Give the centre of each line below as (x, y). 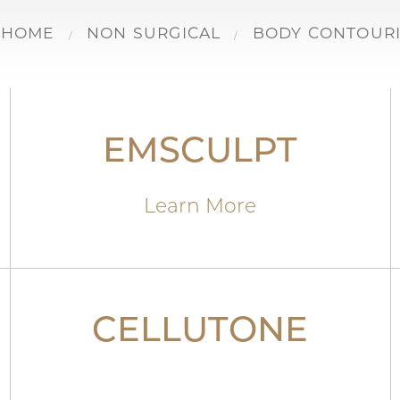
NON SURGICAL (154, 33)
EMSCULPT (200, 153)
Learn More (200, 208)
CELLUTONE (200, 333)
